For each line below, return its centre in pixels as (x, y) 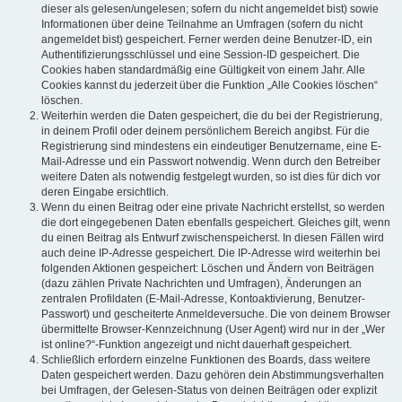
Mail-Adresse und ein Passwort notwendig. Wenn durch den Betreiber (211, 161)
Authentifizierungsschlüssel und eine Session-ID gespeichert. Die (201, 54)
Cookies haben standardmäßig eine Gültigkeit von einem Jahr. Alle (203, 70)
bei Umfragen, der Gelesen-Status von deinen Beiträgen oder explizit (209, 390)
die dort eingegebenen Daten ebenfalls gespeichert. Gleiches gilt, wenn (216, 222)
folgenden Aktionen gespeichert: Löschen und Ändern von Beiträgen (208, 268)
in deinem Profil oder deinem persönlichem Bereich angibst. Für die (205, 131)
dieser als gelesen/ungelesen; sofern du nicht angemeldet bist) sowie (210, 9)
